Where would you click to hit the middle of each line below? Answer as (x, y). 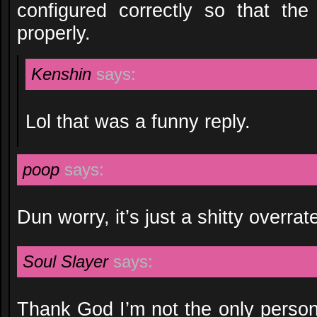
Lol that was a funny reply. (138, 121)
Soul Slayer (65, 261)
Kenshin (61, 74)
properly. (54, 33)
